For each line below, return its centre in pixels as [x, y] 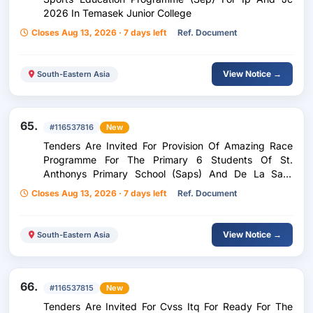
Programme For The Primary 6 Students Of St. [168, 160]
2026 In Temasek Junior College [117, 13]
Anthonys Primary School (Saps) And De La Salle [168, 174]
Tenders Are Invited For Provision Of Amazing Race [168, 146]
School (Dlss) [73, 188]
